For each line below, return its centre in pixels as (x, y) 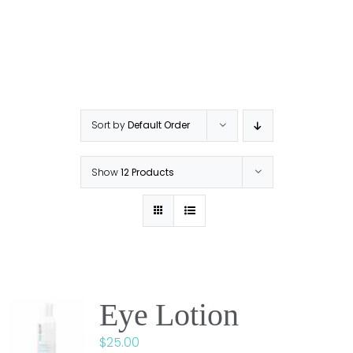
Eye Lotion (169, 315)
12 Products (147, 172)
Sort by (109, 125)
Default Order (158, 125)
